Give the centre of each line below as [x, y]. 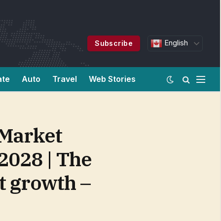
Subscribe [114, 43]
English [175, 43]
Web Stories [112, 79]
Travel [65, 79]
